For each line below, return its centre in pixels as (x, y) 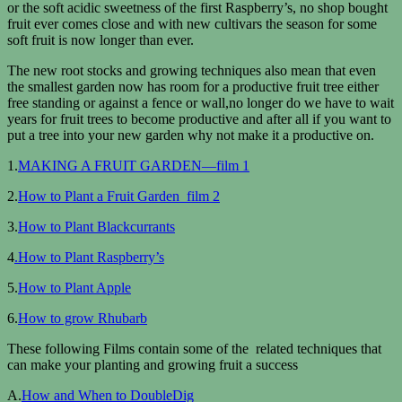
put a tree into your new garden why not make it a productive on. (191, 135)
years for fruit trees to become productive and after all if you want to (199, 118)
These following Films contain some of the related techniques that (194, 348)
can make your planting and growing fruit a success (153, 364)
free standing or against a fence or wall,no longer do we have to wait (201, 102)
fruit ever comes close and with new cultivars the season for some (192, 23)
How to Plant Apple (74, 287)
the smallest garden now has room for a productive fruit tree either (193, 86)
